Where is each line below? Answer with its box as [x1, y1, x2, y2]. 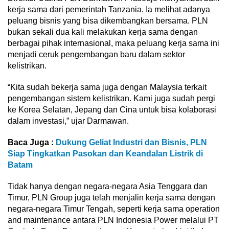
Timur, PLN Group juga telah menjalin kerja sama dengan [8, 193, 215, 202]
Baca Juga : [8, 138, 56, 147]
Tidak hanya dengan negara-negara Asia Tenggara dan [8, 181, 208, 191]
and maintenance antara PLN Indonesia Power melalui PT [8, 215, 219, 224]
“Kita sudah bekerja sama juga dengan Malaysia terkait [8, 82, 207, 91]
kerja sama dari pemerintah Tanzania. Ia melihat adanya [8, 5, 210, 14]
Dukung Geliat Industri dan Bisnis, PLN [56, 138, 207, 147]
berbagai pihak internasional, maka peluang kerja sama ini [8, 38, 219, 48]
